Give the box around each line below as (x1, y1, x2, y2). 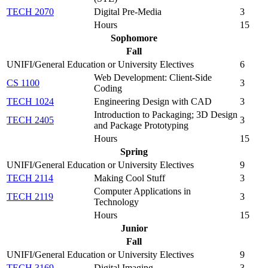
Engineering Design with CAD (94, 96, 212, 107)
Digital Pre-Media (94, 7, 162, 17)
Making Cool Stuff (94, 173, 165, 184)
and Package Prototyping (94, 120, 188, 131)
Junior (120, 223, 148, 234)
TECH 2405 (7, 115, 54, 126)
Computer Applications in (94, 186, 191, 197)
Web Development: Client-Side (94, 72, 212, 83)
